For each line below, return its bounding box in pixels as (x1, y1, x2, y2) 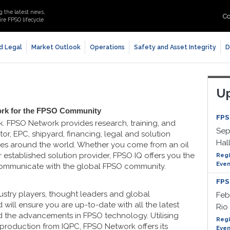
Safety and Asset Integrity (134, 43, 216, 51)
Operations (90, 43, 125, 51)
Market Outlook (31, 43, 81, 51)
